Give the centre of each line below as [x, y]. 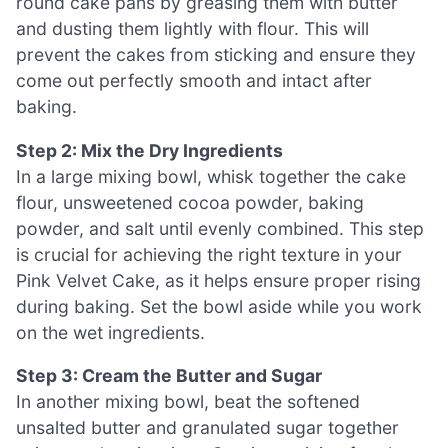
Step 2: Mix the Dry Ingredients [149, 150]
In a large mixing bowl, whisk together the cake [211, 176]
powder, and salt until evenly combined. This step [220, 228]
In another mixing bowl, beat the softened [188, 402]
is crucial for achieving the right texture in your [209, 254]
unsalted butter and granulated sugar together [207, 428]
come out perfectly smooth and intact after [194, 80]
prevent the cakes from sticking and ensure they [216, 54]
